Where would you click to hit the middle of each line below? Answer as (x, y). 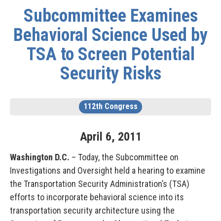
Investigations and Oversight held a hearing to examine (108, 170)
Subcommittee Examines (110, 16)
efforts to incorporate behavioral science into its (97, 197)
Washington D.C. (41, 157)
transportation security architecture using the (92, 210)
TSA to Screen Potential (110, 54)
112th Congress (110, 106)
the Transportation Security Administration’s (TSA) (100, 184)
